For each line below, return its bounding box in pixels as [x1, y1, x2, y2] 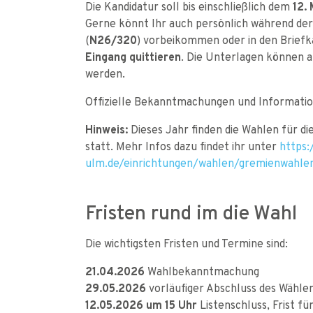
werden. [85, 66, 128, 81]
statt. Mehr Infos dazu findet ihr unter [85, 138, 279, 154]
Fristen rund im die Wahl [85, 200, 297, 225]
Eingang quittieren [85, 49, 181, 64]
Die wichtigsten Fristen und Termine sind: [85, 235, 288, 251]
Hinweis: [85, 122, 128, 137]
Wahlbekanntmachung [145, 263, 259, 279]
